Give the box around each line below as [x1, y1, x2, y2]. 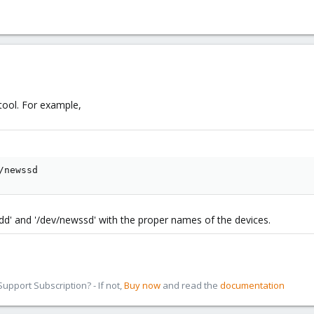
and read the [161, 279, 220, 292]
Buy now [124, 279, 161, 292]
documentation [220, 279, 285, 292]
